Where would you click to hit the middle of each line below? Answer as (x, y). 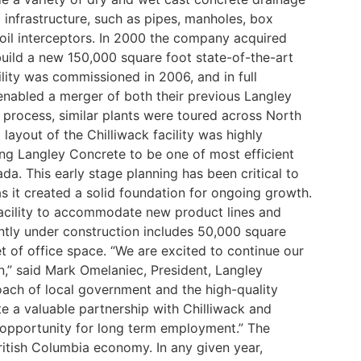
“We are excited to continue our (207, 251)
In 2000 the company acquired (193, 38)
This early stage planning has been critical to (162, 173)
